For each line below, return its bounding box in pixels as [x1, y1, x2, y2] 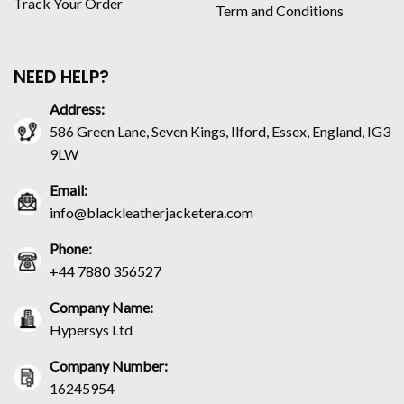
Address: [50, 99, 105, 117]
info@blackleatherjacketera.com [50, 203, 253, 221]
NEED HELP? [14, 64, 109, 89]
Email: [50, 180, 87, 198]
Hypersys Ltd [50, 320, 133, 338]
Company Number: [50, 356, 168, 374]
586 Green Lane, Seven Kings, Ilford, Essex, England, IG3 [50, 122, 390, 140]
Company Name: [50, 298, 153, 316]
